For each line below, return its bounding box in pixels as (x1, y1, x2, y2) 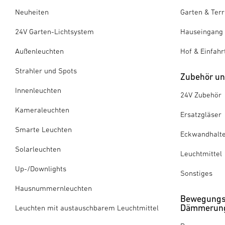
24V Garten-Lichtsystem (15, 27, 94, 36)
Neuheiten (15, 7, 49, 16)
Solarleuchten (15, 144, 61, 153)
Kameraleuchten (15, 105, 69, 114)
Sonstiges (180, 168, 212, 177)
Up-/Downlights (15, 164, 66, 173)
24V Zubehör (180, 90, 221, 99)
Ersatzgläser (180, 109, 221, 119)
